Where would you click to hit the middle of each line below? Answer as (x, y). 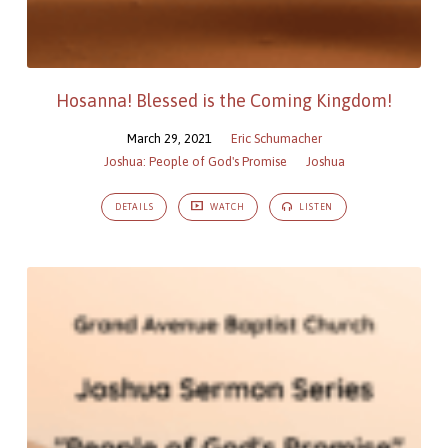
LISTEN (315, 206)
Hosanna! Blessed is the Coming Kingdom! (224, 101)
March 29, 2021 (169, 139)
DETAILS (134, 206)
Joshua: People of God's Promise (195, 162)
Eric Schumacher (276, 139)
